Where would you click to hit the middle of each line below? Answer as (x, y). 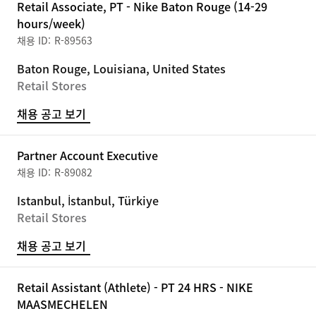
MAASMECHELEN (62, 304)
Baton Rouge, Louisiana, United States (121, 68)
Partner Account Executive (87, 155)
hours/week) (51, 23)
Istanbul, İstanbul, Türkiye (88, 200)
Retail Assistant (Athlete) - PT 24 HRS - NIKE (135, 287)
